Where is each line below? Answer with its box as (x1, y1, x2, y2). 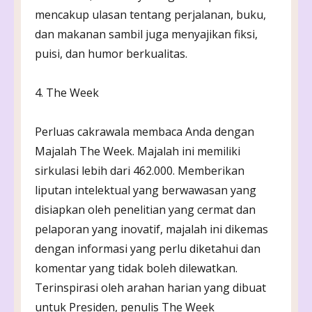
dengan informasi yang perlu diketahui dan (35, 240, 260, 256)
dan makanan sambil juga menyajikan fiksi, (35, 26, 258, 42)
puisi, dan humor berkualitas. (35, 45, 187, 61)
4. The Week (35, 84, 99, 100)
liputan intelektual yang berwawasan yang (35, 182, 256, 198)
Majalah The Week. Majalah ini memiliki (35, 143, 240, 159)
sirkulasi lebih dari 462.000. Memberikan (35, 162, 244, 178)
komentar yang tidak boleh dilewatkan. (35, 260, 237, 276)
